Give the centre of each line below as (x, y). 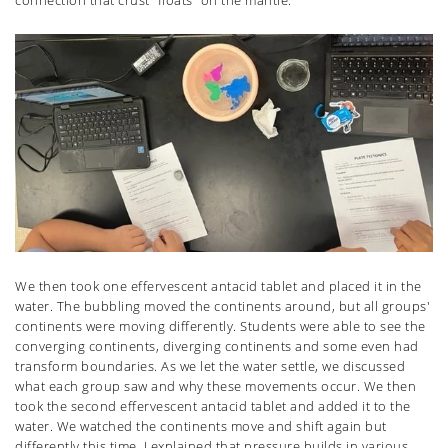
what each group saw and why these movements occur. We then (215, 385)
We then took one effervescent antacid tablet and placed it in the (218, 285)
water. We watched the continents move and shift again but (201, 425)
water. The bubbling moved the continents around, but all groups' (222, 305)
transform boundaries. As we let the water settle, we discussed (210, 365)
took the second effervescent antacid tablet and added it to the (213, 405)
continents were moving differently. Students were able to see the (220, 325)
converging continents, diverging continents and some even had (217, 345)
